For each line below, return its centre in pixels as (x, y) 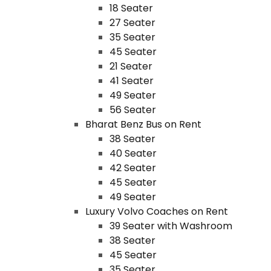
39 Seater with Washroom (171, 226)
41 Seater (131, 81)
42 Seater (132, 168)
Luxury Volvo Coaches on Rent (156, 211)
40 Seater (133, 153)
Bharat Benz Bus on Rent (143, 124)
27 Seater (132, 23)
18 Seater (131, 8)
